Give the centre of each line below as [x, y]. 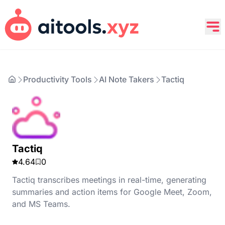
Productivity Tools [58, 79]
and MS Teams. [41, 204]
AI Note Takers [127, 79]
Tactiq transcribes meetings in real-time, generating [109, 180]
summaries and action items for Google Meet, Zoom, [112, 192]
